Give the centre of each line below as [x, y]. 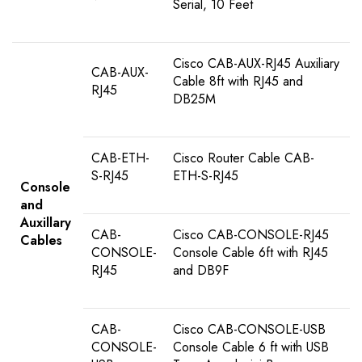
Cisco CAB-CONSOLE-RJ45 [251, 235]
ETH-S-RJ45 [206, 176]
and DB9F [201, 271]
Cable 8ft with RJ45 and [238, 82]
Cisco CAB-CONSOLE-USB [249, 330]
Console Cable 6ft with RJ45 [250, 253]
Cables [41, 241]
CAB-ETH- [120, 158]
